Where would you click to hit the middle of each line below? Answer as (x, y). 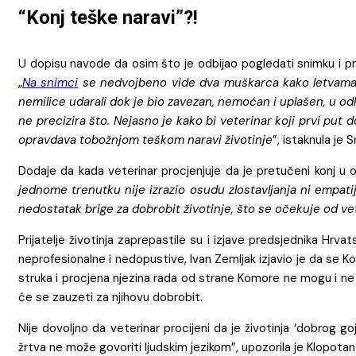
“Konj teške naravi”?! (108, 17)
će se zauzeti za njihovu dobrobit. (110, 297)
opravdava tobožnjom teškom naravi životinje (145, 139)
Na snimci (50, 82)
